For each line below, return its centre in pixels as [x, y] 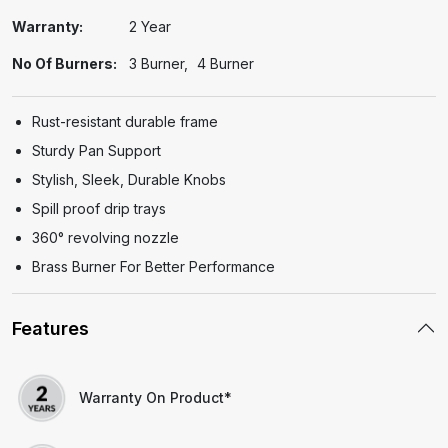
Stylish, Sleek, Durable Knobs [129, 179]
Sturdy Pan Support [96, 150]
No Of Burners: [64, 63]
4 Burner [225, 63]
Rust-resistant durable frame [125, 121]
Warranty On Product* [155, 398]
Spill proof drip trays [99, 208]
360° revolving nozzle [105, 237]
